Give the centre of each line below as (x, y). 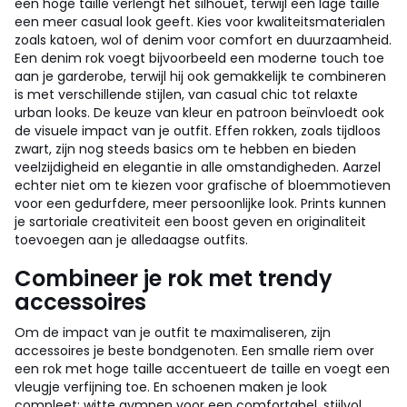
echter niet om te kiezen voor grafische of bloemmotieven (203, 185)
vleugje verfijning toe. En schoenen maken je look (171, 387)
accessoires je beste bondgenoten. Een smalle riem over (194, 351)
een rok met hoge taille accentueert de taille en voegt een (202, 369)
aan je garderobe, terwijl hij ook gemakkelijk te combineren (200, 76)
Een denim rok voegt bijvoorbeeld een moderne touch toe (199, 58)
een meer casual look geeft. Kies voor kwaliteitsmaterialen (200, 22)
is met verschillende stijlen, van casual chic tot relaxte (186, 94)
